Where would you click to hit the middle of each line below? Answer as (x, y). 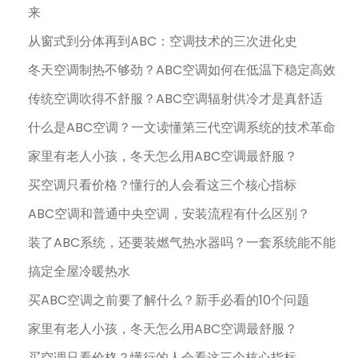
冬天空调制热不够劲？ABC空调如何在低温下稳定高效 (182, 70)
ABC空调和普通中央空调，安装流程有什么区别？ (169, 214)
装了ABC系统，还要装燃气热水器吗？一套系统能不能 (182, 243)
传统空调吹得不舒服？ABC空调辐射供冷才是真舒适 (175, 99)
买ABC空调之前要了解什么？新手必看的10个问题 (169, 300)
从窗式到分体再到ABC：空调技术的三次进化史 (163, 42)
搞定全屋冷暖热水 (79, 272)
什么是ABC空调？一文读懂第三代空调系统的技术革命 (182, 128)
